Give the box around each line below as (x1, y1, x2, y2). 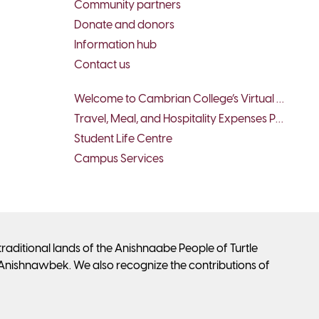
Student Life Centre (73, 132, 172, 145)
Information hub (73, 38, 157, 51)
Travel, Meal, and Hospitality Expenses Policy (275, 113, 283, 125)
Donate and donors (73, 19, 174, 31)
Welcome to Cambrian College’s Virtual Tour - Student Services (276, 93, 284, 105)
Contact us (73, 58, 130, 71)
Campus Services (73, 152, 164, 165)
